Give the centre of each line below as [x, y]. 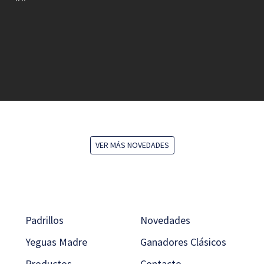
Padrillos [44, 220]
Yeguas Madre [56, 242]
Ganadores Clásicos [184, 242]
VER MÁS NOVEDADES [132, 145]
